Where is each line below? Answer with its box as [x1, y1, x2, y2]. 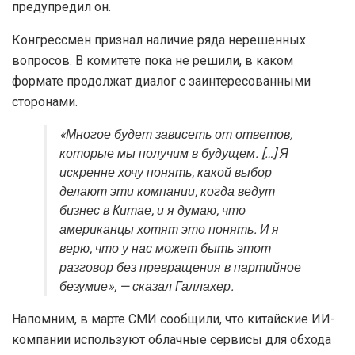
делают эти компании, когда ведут [59, 181, 275, 201]
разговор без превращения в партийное [59, 258, 301, 277]
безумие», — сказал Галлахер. [59, 277, 234, 296]
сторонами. [12, 94, 78, 109]
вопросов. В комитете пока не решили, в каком [12, 52, 293, 68]
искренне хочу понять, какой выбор [59, 162, 272, 182]
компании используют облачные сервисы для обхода [12, 331, 331, 347]
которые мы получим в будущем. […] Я [59, 143, 288, 163]
